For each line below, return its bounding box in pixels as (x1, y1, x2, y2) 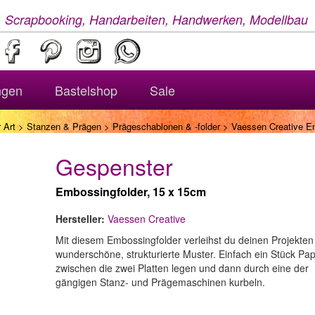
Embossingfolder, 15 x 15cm (56, 184, 206, 200)
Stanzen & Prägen (27, 120, 101, 133)
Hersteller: (56, 212, 105, 226)
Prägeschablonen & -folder (112, 120, 220, 133)
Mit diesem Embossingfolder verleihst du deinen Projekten (56, 233, 314, 247)
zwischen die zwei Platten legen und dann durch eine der (56, 261, 309, 275)
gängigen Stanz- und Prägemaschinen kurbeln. (56, 275, 265, 289)
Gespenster (56, 150, 173, 182)
